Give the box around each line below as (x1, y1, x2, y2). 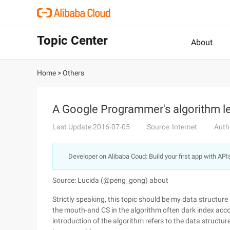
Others (63, 69, 84, 77)
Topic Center (37, 33, 108, 48)
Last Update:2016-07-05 (52, 123, 130, 131)
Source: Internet (147, 123, 197, 131)
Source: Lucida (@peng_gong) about (52, 176, 168, 184)
